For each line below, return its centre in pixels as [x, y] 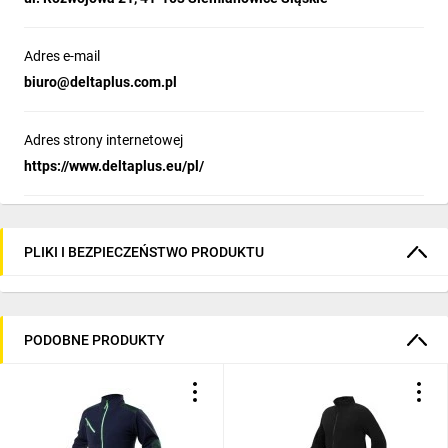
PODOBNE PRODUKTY [94, 339]
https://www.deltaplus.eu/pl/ [114, 166]
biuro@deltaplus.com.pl [100, 82]
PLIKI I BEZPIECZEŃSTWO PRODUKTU [144, 251]
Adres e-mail [62, 56]
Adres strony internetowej [103, 140]
